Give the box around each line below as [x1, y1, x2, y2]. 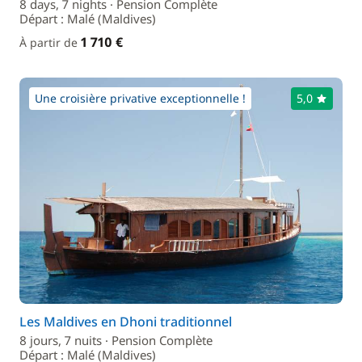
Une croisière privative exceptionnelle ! [35, 90, 246, 106]
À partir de [19, 35, 81, 50]
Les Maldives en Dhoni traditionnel [19, 313, 232, 330]
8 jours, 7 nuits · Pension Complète [19, 332, 213, 348]
